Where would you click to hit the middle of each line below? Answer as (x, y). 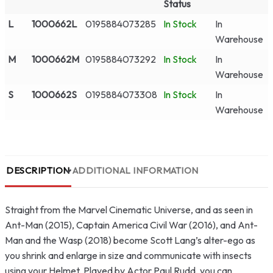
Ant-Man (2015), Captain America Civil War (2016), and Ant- (131, 225)
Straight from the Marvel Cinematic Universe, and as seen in (129, 209)
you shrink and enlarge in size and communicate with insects (128, 255)
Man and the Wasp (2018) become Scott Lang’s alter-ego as (130, 240)
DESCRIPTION (38, 170)
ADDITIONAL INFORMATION (135, 170)
